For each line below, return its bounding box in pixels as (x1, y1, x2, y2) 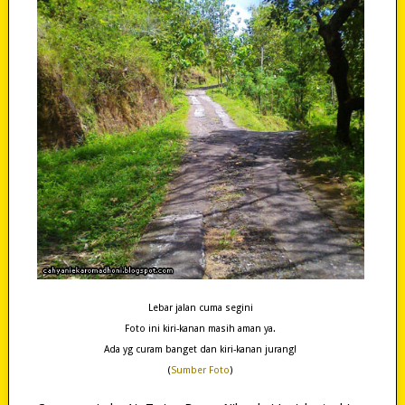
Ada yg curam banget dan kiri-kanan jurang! (104, 344, 297, 356)
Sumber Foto (170, 364, 230, 377)
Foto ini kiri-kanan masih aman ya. (125, 323, 277, 335)
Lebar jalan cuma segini (147, 302, 253, 315)
